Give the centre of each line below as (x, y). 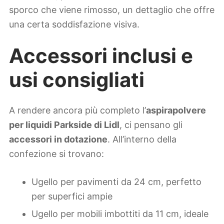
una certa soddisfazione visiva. (74, 24)
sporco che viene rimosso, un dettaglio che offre (112, 9)
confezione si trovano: (56, 153)
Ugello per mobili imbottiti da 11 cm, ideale (120, 213)
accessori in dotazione (58, 139)
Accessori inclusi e (101, 56)
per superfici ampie (72, 196)
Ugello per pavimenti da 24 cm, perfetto (116, 181)
